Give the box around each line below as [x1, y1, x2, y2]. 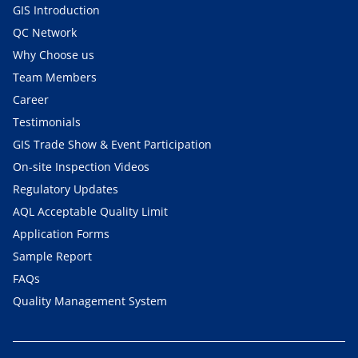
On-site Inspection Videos [13, 159, 149, 175]
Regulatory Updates [13, 181, 118, 197]
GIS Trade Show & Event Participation [13, 137, 212, 153]
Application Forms [13, 226, 109, 242]
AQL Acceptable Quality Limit [13, 204, 168, 220]
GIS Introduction [13, 2, 100, 18]
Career [13, 92, 49, 108]
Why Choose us [13, 47, 94, 63]
